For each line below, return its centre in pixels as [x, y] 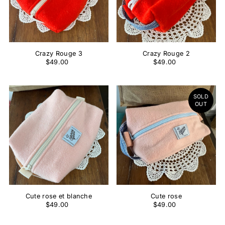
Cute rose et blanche [59, 196]
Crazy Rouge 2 [166, 53]
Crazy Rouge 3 [59, 53]
